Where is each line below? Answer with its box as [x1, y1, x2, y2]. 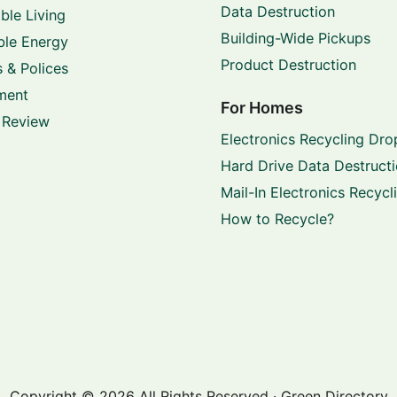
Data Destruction [221, 2, 335, 20]
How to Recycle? [221, 210, 334, 229]
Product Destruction [221, 55, 356, 74]
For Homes [221, 97, 303, 117]
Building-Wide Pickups [221, 28, 370, 47]
